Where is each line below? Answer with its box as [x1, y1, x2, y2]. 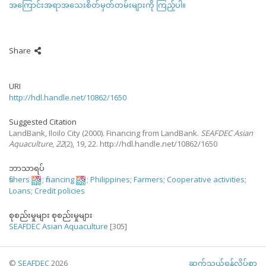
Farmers [134, 174, 163, 185]
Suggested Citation [9, 116, 77, 127]
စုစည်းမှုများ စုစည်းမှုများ [9, 209, 93, 220]
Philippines [90, 174, 130, 185]
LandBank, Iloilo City [9, 128, 80, 138]
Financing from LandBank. [106, 128, 201, 138]
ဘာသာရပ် [9, 163, 45, 173]
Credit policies [34, 185, 85, 196]
